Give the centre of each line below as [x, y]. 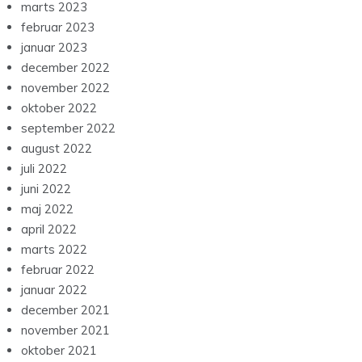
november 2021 [65, 330]
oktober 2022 [59, 108]
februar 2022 [58, 270]
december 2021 [65, 310]
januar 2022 [54, 290]
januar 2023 [54, 48]
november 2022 [65, 88]
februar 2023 [58, 27]
